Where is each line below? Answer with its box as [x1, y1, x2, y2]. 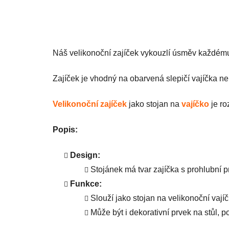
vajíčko [181, 99, 209, 108]
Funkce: [70, 179, 102, 188]
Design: [70, 150, 100, 159]
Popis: [53, 125, 78, 134]
